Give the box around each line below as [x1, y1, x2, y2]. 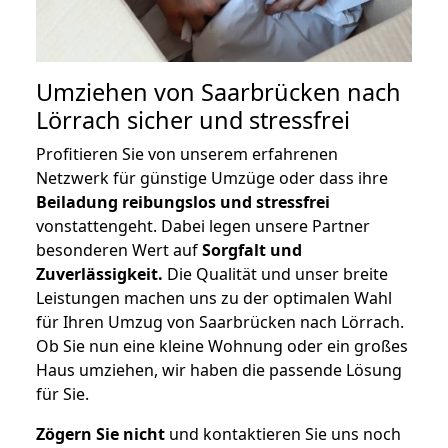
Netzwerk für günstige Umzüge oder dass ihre [36, 167, 388, 190]
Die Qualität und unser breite [163, 263, 388, 286]
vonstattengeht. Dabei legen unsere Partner [36, 215, 370, 238]
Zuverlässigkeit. [36, 263, 163, 286]
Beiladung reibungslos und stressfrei [36, 191, 330, 214]
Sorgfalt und [202, 239, 302, 262]
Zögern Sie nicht [36, 423, 165, 446]
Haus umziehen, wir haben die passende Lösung [36, 359, 402, 382]
